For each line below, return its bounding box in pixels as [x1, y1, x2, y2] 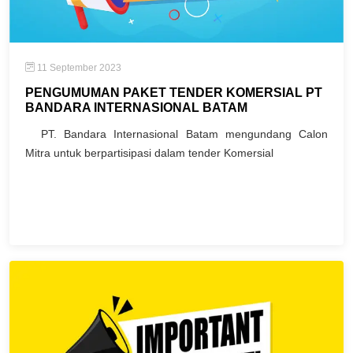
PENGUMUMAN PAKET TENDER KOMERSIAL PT [25, 85, 322, 99]
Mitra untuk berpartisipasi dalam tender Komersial [25, 146, 273, 159]
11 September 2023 [35, 61, 121, 73]
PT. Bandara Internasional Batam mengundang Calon [41, 127, 328, 140]
